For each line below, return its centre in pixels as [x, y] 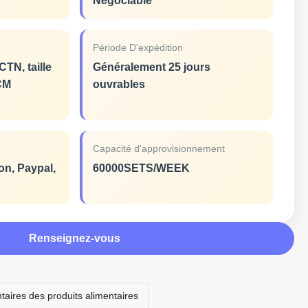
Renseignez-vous [75, 238]
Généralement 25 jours [152, 67]
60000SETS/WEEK [142, 168]
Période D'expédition [138, 47]
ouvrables [119, 84]
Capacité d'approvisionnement [159, 148]
